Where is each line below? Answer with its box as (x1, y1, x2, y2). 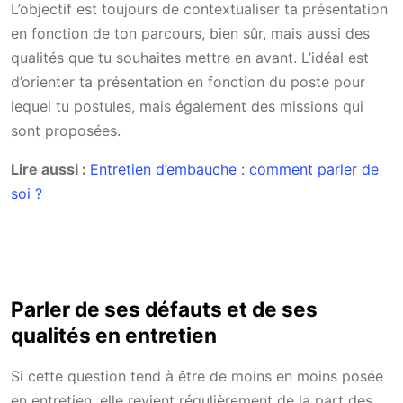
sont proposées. (11, 121, 121, 140)
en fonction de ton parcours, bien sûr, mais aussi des (11, 24, 370, 43)
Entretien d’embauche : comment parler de (90, 160, 379, 179)
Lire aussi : (11, 160, 90, 179)
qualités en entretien (11, 322, 217, 347)
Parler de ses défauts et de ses (11, 296, 318, 321)
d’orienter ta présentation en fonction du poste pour (11, 73, 365, 92)
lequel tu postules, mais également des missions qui (11, 97, 363, 116)
